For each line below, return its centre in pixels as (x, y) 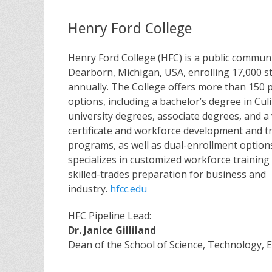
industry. (89, 189)
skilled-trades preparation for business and (167, 175)
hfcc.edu (128, 189)
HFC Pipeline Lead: (110, 216)
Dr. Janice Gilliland (112, 230)
